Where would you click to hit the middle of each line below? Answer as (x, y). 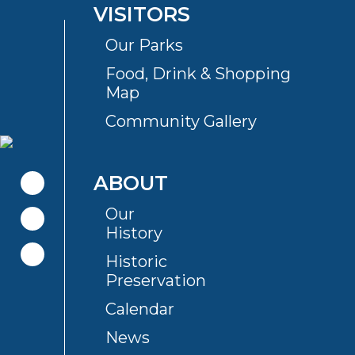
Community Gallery (181, 121)
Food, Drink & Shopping (198, 73)
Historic (137, 261)
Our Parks (145, 45)
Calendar (140, 309)
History (134, 233)
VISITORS (142, 14)
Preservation (156, 280)
